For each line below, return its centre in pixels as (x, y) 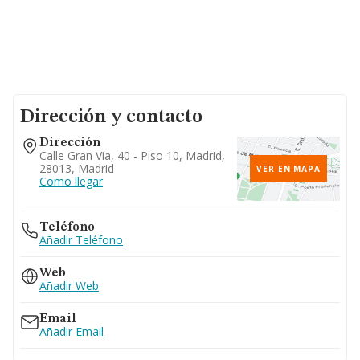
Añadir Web (69, 286)
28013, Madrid (77, 168)
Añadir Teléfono (81, 240)
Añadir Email (72, 331)
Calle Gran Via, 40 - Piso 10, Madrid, (132, 155)
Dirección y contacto (111, 117)
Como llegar (71, 181)
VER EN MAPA (288, 169)
